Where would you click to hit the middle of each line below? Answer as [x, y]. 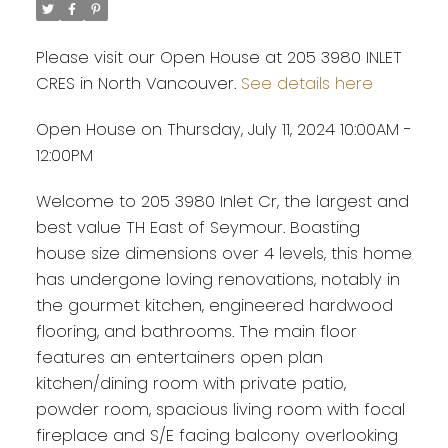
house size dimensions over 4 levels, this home [223, 253]
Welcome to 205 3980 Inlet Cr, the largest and [222, 201]
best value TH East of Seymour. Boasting [197, 227]
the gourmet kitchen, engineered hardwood [214, 305]
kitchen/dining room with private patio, [190, 383]
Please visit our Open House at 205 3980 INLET [218, 58]
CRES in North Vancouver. [138, 84]
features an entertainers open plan [179, 357]
